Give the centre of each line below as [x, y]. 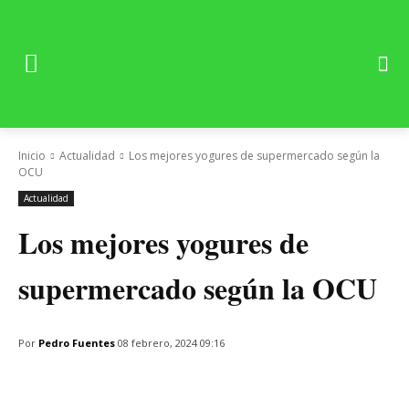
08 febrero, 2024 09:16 [171, 343]
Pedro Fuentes [77, 342]
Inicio [32, 156]
